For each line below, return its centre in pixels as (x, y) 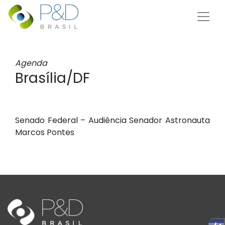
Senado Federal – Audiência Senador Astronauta (113, 120)
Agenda (31, 63)
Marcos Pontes (45, 132)
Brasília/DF (52, 78)
